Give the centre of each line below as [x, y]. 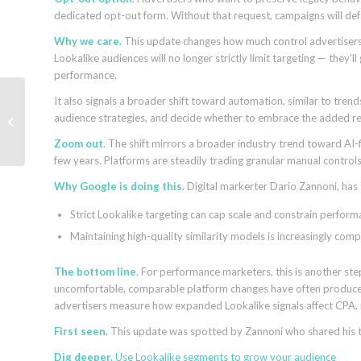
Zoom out [79, 144]
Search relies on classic [81, 120]
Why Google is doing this [118, 187]
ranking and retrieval [77, 137]
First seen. [82, 332]
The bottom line [95, 272]
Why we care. [88, 41]
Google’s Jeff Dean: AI [80, 104]
